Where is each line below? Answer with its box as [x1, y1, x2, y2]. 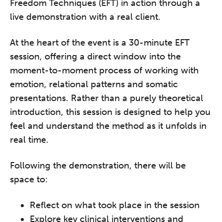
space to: [10, 174, 48, 185]
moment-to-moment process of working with [10, 65, 199, 76]
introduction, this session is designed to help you [10, 107, 211, 117]
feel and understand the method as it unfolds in [10, 120, 207, 131]
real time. [10, 134, 49, 145]
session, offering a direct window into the [10, 51, 181, 62]
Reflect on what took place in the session [30, 200, 200, 211]
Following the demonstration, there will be [10, 160, 186, 171]
